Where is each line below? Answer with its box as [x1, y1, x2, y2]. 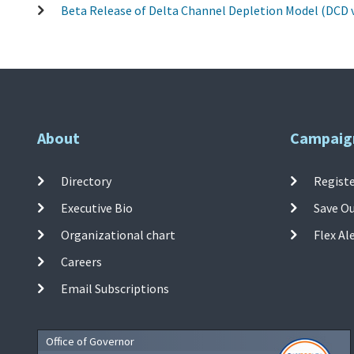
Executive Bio [61, 199, 134, 216]
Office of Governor [46, 333, 134, 348]
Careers [61, 253, 103, 269]
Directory [61, 172, 112, 189]
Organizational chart [61, 226, 176, 243]
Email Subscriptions [61, 280, 170, 296]
